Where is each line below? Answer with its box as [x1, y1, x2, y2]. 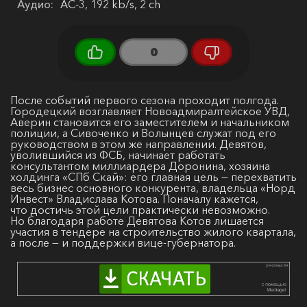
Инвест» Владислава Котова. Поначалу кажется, [10, 192, 258, 206]
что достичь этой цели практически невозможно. [10, 203, 270, 217]
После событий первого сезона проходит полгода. [10, 93, 279, 108]
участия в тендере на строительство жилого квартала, [10, 225, 296, 239]
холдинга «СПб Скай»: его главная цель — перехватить [10, 170, 297, 184]
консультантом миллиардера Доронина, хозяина [10, 159, 270, 173]
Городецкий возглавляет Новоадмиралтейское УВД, [10, 104, 290, 119]
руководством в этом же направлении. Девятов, [10, 137, 267, 151]
